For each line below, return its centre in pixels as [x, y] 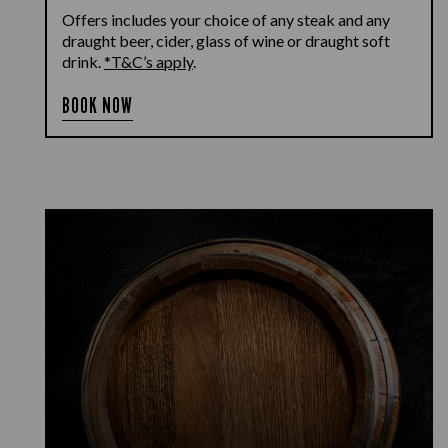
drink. [83, 61]
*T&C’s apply [148, 61]
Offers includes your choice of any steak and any [226, 19]
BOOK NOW [98, 105]
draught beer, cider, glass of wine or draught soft [226, 40]
